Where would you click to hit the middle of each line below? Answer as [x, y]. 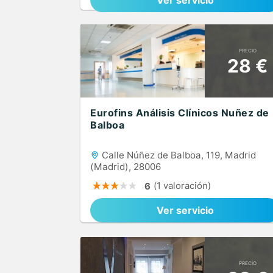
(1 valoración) [182, 186]
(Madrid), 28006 [126, 167]
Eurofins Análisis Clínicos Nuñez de [180, 113]
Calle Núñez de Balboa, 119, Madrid [178, 155]
